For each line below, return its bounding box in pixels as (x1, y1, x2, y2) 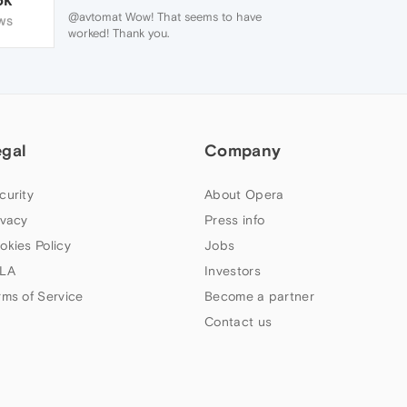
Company (204, 141, 282, 160)
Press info (204, 213, 265, 227)
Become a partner (204, 289, 314, 303)
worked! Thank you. (67, 26, 169, 40)
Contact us (204, 314, 273, 329)
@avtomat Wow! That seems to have (67, 10, 262, 24)
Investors (204, 263, 261, 278)
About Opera (204, 187, 284, 202)
